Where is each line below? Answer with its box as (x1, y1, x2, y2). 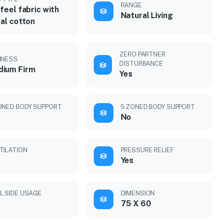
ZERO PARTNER (119, 51, 165, 58)
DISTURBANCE (119, 60, 163, 67)
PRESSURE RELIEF (120, 146, 174, 154)
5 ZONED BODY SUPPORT (120, 103, 195, 110)
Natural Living (120, 11, 173, 20)
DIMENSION (120, 190, 155, 197)
